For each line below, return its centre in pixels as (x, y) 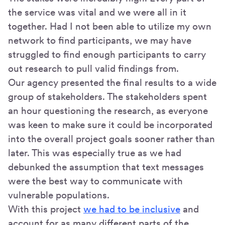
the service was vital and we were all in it (97, 12)
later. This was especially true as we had (95, 153)
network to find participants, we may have (100, 40)
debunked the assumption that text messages (106, 167)
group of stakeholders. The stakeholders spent (107, 96)
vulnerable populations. (59, 195)
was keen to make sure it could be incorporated (110, 125)
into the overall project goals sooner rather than (111, 139)
